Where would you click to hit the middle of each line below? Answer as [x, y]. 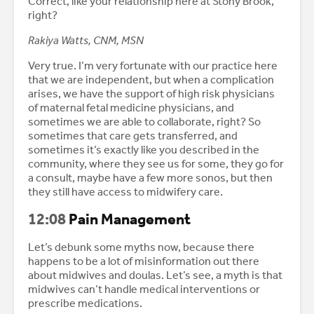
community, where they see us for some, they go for [156, 164]
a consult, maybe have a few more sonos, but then [150, 178]
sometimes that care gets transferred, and [133, 136]
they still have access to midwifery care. [127, 192]
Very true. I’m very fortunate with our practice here [153, 66]
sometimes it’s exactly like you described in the [144, 150]
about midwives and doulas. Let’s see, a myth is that [155, 275]
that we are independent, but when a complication [151, 80]
